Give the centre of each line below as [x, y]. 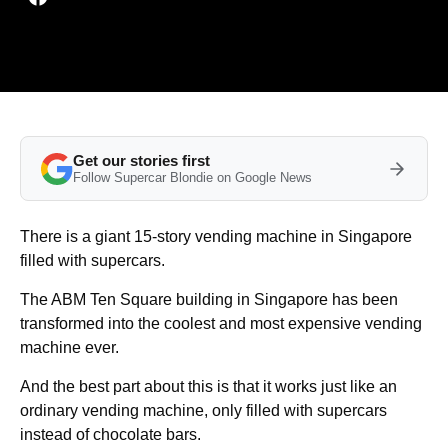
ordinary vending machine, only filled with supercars [203, 411]
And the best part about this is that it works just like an [208, 387]
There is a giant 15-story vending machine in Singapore [216, 237]
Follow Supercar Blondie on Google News [192, 178]
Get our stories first [141, 161]
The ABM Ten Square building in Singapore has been [209, 300]
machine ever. [69, 348]
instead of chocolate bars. [110, 435]
